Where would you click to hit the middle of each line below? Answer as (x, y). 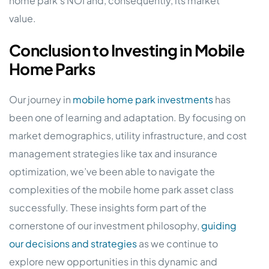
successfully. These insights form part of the (108, 208)
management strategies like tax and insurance (113, 154)
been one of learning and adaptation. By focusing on (127, 118)
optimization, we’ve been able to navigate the (112, 172)
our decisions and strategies (73, 244)
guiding (219, 226)
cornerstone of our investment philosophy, (105, 226)
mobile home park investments (144, 100)
